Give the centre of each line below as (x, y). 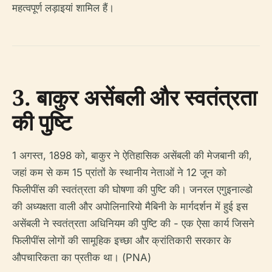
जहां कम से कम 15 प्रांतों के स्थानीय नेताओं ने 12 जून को (119, 172)
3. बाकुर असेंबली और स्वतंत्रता (134, 97)
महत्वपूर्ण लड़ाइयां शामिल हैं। (63, 8)
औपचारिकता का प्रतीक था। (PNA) (82, 257)
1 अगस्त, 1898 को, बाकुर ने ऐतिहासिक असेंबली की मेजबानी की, (132, 155)
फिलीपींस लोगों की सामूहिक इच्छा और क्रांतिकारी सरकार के (122, 240)
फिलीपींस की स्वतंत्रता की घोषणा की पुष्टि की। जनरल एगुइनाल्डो (132, 189)
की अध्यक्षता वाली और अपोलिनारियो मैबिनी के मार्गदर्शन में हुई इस (130, 206)
